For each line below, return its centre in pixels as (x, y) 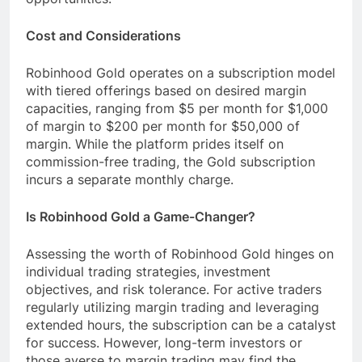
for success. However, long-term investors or (164, 343)
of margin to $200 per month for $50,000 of (163, 126)
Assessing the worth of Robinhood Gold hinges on (180, 254)
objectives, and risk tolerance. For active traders (174, 290)
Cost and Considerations (103, 36)
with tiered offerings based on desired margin (166, 91)
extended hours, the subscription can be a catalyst (181, 325)
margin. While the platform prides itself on (155, 144)
